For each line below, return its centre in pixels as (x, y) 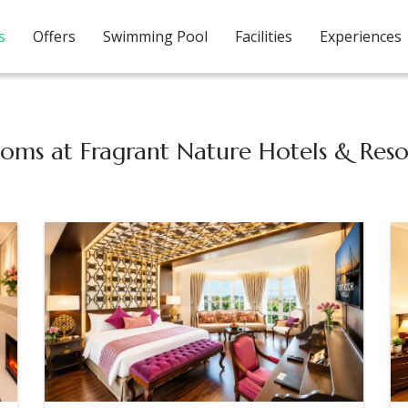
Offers (54, 36)
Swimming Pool (155, 36)
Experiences (360, 36)
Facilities (263, 36)
